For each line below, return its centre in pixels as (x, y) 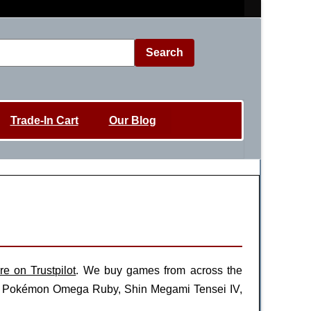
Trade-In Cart (44, 120)
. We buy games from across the (159, 271)
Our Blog (132, 120)
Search (165, 52)
